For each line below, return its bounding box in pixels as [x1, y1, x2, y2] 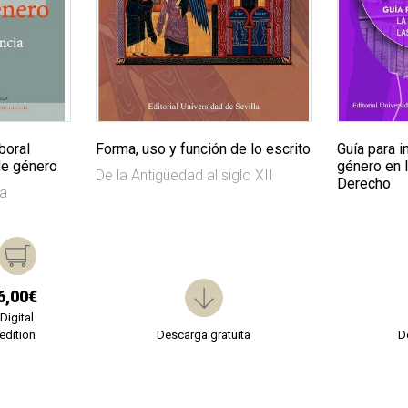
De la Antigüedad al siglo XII [95, 167, 273, 185]
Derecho [336, 175, 391, 193]
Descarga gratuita [157, 328, 251, 342]
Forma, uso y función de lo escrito [95, 140, 311, 158]
